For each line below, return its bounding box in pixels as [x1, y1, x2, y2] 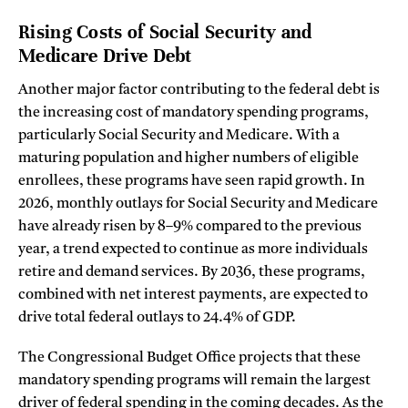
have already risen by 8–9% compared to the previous [18, 219, 362, 235]
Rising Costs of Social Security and [18, 20, 312, 44]
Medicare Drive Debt [18, 44, 192, 67]
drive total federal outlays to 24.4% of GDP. [18, 311, 296, 326]
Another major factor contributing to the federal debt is [18, 83, 380, 98]
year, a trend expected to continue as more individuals [18, 242, 368, 258]
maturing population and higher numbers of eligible [18, 151, 359, 167]
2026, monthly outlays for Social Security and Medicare [18, 197, 378, 212]
